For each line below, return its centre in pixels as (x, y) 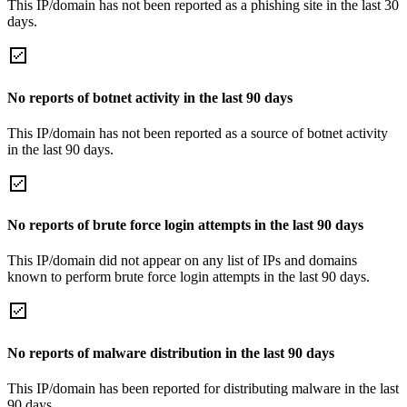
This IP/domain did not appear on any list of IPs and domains (182, 261)
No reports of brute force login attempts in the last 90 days (185, 225)
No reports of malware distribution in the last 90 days (171, 352)
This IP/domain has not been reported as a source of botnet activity (198, 133)
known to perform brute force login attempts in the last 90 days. (189, 277)
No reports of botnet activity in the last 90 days (150, 97)
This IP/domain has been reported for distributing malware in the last (203, 388)
